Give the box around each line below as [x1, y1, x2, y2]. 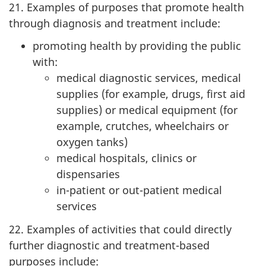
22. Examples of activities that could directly [9, 221, 232, 236]
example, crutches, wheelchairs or [56, 119, 229, 133]
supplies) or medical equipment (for [56, 103, 237, 117]
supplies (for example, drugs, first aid [56, 87, 245, 101]
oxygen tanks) [56, 135, 128, 149]
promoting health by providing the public [33, 39, 241, 53]
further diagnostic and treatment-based [9, 237, 210, 252]
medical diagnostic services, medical [56, 71, 241, 85]
